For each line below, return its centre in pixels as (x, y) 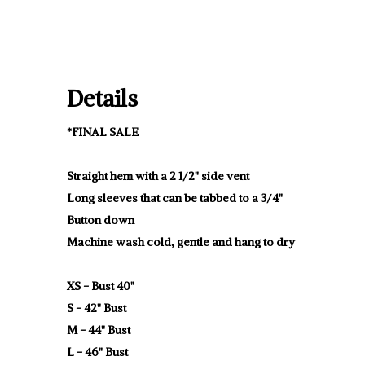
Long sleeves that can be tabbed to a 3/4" (175, 198)
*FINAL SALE (103, 132)
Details (102, 99)
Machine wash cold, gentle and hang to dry (181, 242)
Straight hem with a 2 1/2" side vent (158, 176)
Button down (101, 220)
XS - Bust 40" (101, 286)
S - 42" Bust (97, 308)
